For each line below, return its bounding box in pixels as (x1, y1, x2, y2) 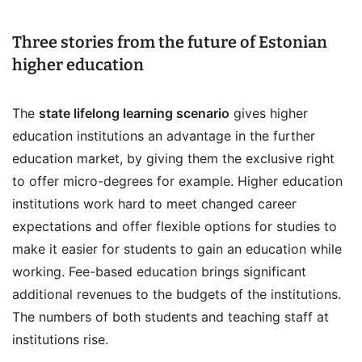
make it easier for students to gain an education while (12, 241, 342, 257)
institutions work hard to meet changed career (12, 196, 297, 212)
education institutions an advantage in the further (12, 128, 315, 144)
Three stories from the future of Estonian (12, 32, 327, 52)
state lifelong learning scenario (39, 105, 229, 121)
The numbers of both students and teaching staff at (12, 309, 329, 325)
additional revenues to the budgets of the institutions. (12, 286, 341, 302)
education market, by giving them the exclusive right (12, 150, 335, 166)
